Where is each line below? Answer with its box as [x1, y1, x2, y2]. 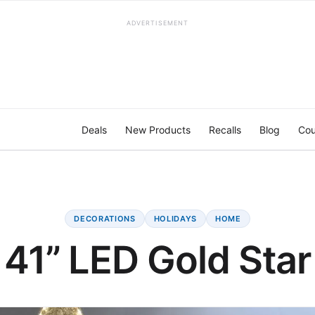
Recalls [209, 124, 241, 136]
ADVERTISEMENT [126, 19, 189, 27]
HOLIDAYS [153, 214, 197, 224]
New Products [125, 124, 191, 136]
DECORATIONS [74, 214, 136, 224]
